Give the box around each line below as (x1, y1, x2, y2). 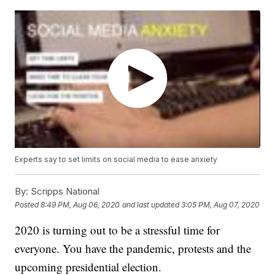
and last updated (122, 199, 180, 209)
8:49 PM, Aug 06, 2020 (41, 199, 120, 209)
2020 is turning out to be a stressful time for (15, 222, 220, 238)
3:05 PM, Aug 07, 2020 (181, 199, 260, 209)
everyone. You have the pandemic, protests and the (15, 241, 252, 257)
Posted (15, 199, 41, 209)
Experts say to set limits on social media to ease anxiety (15, 155, 218, 165)
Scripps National (28, 185, 100, 198)
